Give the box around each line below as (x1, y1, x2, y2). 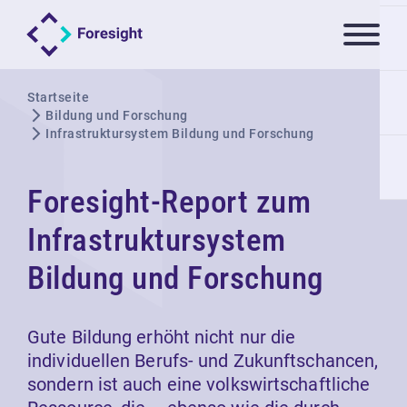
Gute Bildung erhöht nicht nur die (27, 326, 296, 348)
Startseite (27, 90, 89, 104)
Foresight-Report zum (27, 184, 311, 221)
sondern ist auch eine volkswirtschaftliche (27, 373, 371, 395)
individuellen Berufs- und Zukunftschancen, (27, 350, 379, 372)
